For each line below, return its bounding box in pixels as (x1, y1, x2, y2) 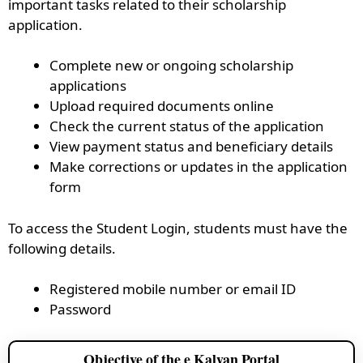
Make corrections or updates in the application (49, 157, 348, 176)
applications (49, 76, 126, 95)
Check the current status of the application (49, 117, 324, 135)
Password (49, 300, 111, 318)
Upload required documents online (49, 96, 274, 115)
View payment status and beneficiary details (49, 137, 333, 156)
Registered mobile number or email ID (49, 280, 296, 298)
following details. (8, 238, 116, 258)
